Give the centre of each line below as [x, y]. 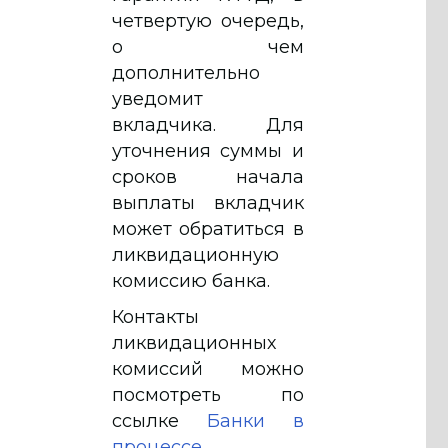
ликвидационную [195, 254]
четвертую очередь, [208, 20]
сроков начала [208, 176]
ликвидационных [194, 342]
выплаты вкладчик [208, 202]
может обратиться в [208, 228]
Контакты [155, 316]
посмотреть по [208, 394]
